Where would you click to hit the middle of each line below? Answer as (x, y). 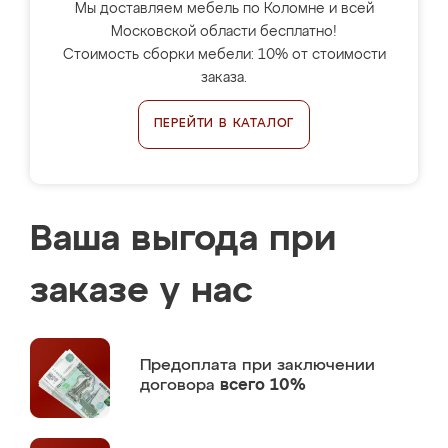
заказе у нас (141, 292)
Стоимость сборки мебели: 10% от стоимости (224, 55)
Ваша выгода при (183, 240)
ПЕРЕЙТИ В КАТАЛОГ (224, 124)
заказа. (224, 78)
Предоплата (191, 365)
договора (180, 385)
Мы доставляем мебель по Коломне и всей (224, 9)
